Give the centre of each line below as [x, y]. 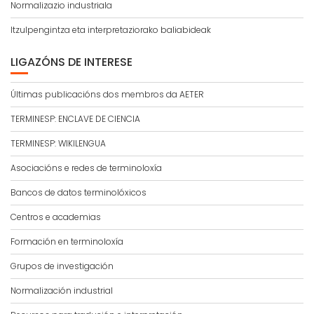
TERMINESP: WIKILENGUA [58, 143]
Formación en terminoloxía [67, 241]
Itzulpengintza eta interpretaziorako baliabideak [111, 30]
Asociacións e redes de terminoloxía [86, 168]
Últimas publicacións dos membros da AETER [107, 94]
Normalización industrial [62, 291]
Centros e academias [56, 217]
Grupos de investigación [62, 266]
